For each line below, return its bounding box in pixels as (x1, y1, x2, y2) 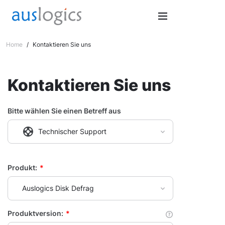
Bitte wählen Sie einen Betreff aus (8, 106, 121, 115)
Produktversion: (8, 209, 63, 217)
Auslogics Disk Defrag (22, 184, 94, 192)
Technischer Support (38, 127, 106, 136)
